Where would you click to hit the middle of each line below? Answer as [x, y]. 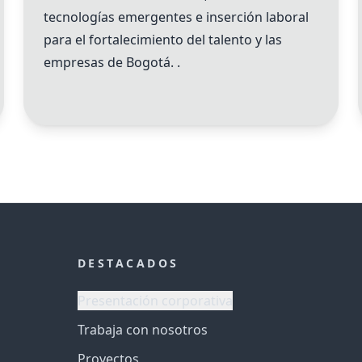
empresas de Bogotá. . [112, 62]
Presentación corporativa [155, 300]
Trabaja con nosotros [142, 329]
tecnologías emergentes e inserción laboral [177, 17]
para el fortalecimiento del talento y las [163, 39]
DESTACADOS [128, 263]
